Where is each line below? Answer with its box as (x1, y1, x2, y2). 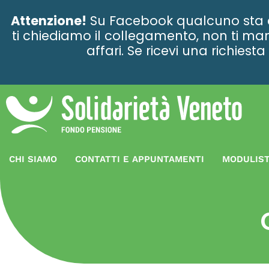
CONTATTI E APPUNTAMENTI (75, 153, 204, 165)
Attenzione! (10, 12, 86, 29)
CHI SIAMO (9, 153, 57, 165)
